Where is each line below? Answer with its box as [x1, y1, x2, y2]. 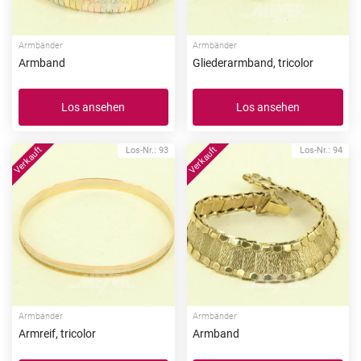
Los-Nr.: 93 [125, 145, 168, 156]
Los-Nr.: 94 [300, 145, 342, 156]
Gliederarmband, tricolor [193, 56, 313, 70]
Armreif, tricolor [18, 327, 96, 341]
